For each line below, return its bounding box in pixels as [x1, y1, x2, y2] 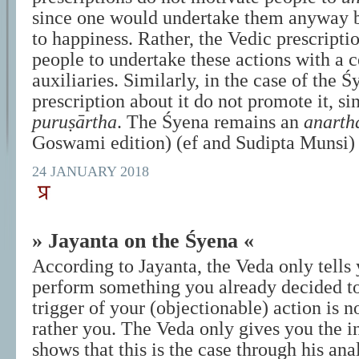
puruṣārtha [32, 111, 117, 132]
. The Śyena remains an [117, 111, 304, 132]
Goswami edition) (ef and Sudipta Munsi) [32, 132, 355, 153]
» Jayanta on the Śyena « [32, 229, 254, 252]
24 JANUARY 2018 [32, 163, 149, 179]
